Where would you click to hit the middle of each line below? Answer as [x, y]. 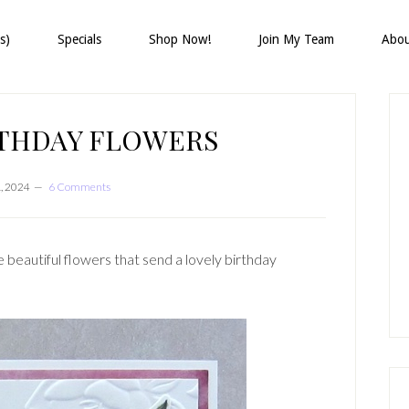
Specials [79, 39]
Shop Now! [180, 39]
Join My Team [296, 39]
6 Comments [79, 187]
